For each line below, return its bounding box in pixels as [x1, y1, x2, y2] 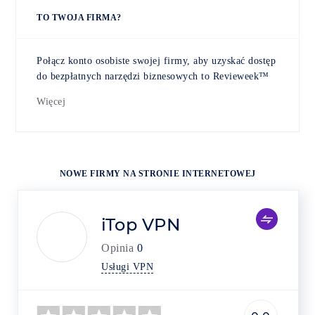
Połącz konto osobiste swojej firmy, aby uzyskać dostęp [37, 56, 276, 67]
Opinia [101, 242, 134, 255]
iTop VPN [101, 214, 180, 236]
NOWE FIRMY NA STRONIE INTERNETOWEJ [59, 169, 256, 179]
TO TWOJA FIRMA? [37, 13, 122, 23]
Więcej [37, 96, 65, 108]
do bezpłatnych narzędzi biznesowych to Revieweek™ [37, 71, 269, 82]
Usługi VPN [101, 262, 153, 273]
